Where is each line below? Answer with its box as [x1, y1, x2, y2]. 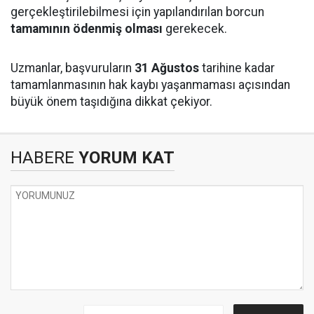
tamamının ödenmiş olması [11, 22, 163, 36]
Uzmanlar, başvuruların [11, 61, 135, 75]
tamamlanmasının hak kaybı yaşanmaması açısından [11, 78, 290, 92]
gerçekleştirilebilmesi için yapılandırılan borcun [11, 5, 264, 19]
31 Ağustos [135, 61, 199, 75]
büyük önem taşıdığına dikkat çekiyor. [11, 95, 212, 109]
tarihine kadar [199, 61, 275, 75]
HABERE [11, 148, 74, 168]
